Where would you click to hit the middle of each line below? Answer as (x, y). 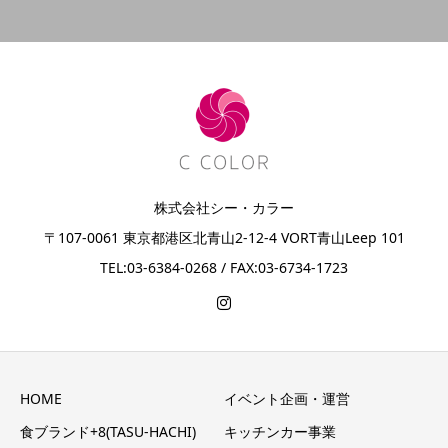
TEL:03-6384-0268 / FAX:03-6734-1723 (224, 268)
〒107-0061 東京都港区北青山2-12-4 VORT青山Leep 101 (224, 238)
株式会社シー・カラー (224, 208)
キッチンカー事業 (280, 431)
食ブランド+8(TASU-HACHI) (108, 431)
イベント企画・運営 (287, 398)
